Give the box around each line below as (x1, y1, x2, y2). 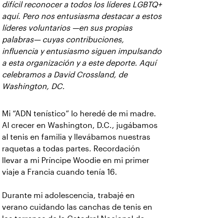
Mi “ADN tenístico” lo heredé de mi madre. (2, 109, 156, 118)
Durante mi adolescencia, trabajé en (2, 191, 135, 200)
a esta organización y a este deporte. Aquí (2, 59, 156, 67)
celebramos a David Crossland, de (2, 71, 127, 79)
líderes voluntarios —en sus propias (2, 24, 132, 32)
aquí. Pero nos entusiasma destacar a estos (2, 12, 162, 20)
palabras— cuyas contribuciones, (2, 36, 124, 44)
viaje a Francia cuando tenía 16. (2, 168, 117, 176)
